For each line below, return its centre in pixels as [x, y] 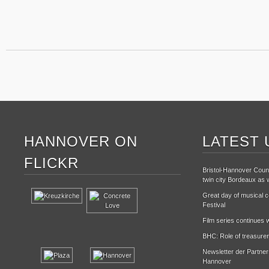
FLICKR [51, 163]
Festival [214, 205]
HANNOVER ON [81, 141]
